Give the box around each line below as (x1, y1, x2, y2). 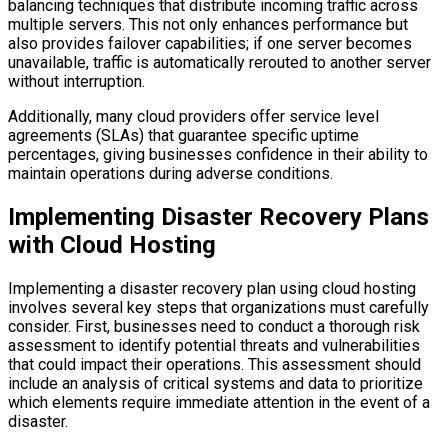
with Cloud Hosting (8, 231, 216, 260)
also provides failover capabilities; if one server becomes (8, 34, 412, 54)
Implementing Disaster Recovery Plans (8, 203, 429, 232)
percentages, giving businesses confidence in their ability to (8, 145, 428, 165)
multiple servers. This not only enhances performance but (8, 15, 408, 35)
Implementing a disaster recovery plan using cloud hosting (8, 279, 416, 299)
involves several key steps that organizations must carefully (8, 298, 429, 318)
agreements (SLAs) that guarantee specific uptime (8, 126, 359, 146)
